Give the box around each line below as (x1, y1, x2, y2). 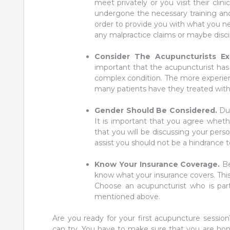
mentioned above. (94, 191, 160, 201)
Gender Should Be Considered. (94, 105, 220, 115)
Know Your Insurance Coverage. (94, 159, 223, 169)
